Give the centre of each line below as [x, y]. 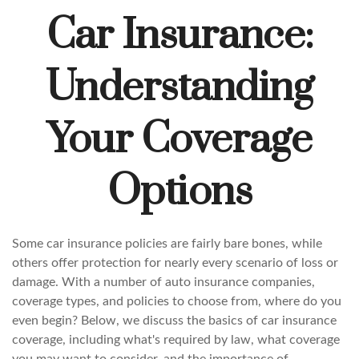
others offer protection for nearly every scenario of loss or [175, 263]
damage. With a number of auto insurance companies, [163, 282]
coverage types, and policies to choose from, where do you [177, 301]
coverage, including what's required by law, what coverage [176, 340]
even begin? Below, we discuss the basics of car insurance [174, 321]
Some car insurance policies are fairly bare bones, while [167, 244]
